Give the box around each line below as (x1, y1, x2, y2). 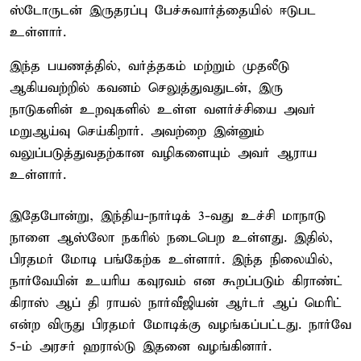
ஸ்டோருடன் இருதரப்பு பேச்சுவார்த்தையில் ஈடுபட (10, 2, 316, 19)
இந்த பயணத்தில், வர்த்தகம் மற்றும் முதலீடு (10, 57, 289, 75)
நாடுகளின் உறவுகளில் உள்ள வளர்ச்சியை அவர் (10, 101, 316, 118)
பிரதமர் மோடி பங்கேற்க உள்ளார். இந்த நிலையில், (10, 251, 333, 268)
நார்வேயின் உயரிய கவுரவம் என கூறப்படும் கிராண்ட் (10, 272, 342, 290)
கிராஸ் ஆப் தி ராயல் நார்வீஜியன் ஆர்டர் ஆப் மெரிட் (10, 294, 342, 312)
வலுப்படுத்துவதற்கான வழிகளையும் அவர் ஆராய (10, 144, 317, 162)
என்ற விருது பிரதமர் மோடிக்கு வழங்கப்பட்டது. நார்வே (10, 316, 351, 334)
